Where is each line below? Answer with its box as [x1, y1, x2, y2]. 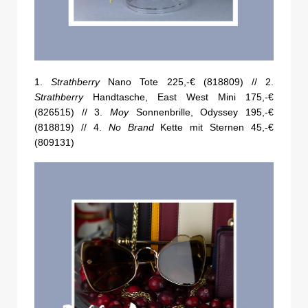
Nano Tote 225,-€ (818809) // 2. [100, 76, 274, 88]
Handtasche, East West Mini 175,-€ [83, 91, 274, 103]
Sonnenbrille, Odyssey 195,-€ [129, 107, 274, 118]
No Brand [108, 122, 154, 133]
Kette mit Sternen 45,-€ [153, 122, 274, 133]
